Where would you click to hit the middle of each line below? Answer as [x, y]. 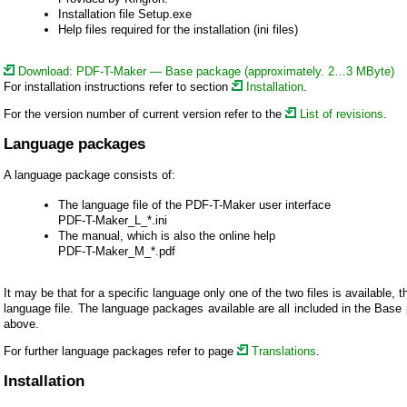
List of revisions [340, 114]
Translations [282, 351]
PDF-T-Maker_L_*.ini [113, 220]
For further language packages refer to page [120, 351]
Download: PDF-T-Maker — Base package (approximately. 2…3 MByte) [204, 71]
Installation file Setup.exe [125, 14]
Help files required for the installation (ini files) [178, 29]
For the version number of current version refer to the [144, 114]
